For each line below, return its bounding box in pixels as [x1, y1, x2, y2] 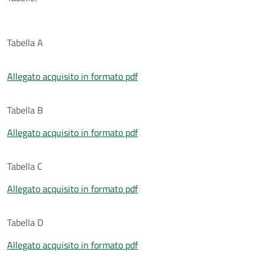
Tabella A [7, 35, 43, 50]
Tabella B [7, 102, 43, 117]
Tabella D [7, 215, 43, 230]
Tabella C [7, 159, 43, 173]
